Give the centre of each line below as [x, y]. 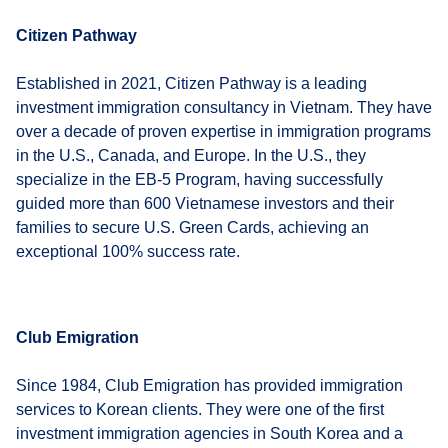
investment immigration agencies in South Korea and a [209, 433]
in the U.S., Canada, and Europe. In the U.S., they [191, 155]
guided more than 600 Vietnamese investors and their [205, 203]
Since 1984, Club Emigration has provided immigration [209, 385]
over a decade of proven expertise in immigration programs [223, 131]
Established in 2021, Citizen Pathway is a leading [191, 83]
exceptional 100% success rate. [128, 251]
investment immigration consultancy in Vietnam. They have [224, 107]
